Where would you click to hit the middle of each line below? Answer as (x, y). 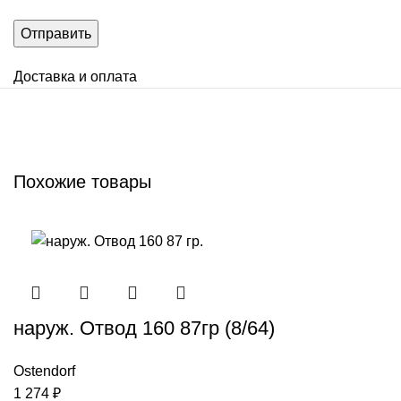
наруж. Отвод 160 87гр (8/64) (144, 328)
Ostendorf (44, 371)
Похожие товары (82, 181)
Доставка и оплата (75, 76)
